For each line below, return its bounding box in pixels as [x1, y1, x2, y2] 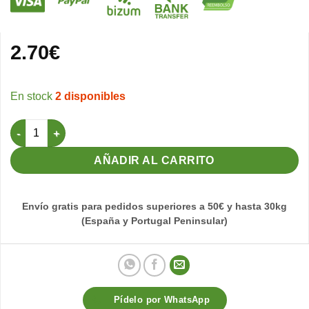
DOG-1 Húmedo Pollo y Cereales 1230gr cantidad [10, 121, 240, 132]
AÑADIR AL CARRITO [94, 154, 215, 167]
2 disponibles [55, 90, 126, 103]
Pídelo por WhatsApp [113, 295, 210, 306]
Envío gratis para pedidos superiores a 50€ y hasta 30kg [22, 201, 287, 212]
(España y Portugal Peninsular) [81, 216, 228, 227]
